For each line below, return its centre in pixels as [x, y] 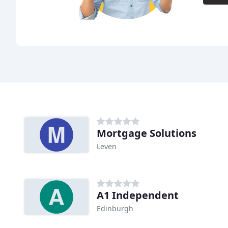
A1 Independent [138, 195]
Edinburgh [115, 209]
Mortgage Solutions [147, 133]
